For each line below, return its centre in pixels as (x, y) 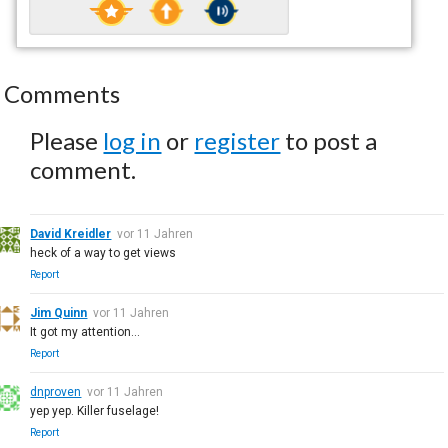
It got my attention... (85, 331)
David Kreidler (71, 233)
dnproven (56, 391)
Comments (62, 93)
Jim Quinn (59, 312)
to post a (329, 140)
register (237, 140)
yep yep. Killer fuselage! (95, 410)
